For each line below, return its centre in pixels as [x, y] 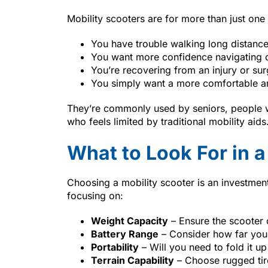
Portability [115, 247]
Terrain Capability [133, 260]
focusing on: [95, 195]
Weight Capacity [130, 220]
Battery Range [125, 234]
